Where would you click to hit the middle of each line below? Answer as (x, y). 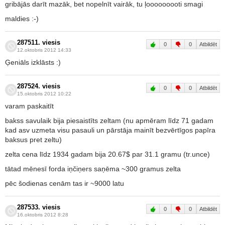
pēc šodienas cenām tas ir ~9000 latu (65, 184)
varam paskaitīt (29, 106)
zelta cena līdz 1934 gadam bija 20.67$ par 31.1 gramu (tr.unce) (107, 154)
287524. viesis (39, 87)
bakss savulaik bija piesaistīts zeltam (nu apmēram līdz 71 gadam (109, 121)
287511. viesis (39, 43)
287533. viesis (39, 208)
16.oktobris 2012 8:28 (43, 215)
